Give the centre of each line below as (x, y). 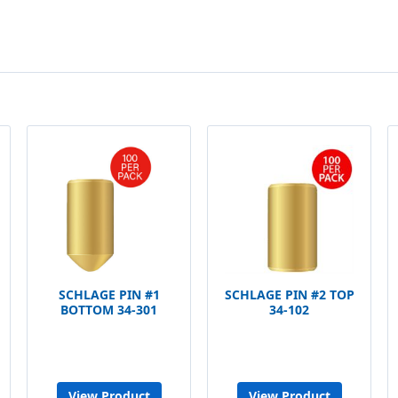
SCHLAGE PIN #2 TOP (289, 295)
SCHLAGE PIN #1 (109, 295)
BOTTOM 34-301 (109, 310)
